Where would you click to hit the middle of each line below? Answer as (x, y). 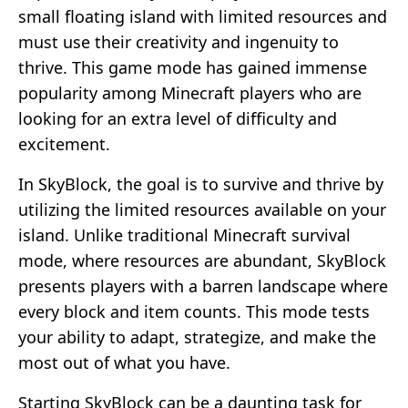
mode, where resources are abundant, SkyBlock (202, 260)
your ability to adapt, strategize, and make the (197, 337)
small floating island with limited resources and (203, 16)
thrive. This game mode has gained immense (193, 67)
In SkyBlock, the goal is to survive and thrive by (201, 184)
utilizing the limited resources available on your (202, 209)
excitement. (64, 143)
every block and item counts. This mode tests (194, 311)
